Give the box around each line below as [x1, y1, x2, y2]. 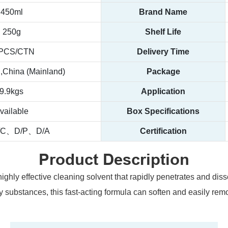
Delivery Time [137, 47, 189, 56]
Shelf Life [145, 27, 181, 37]
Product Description [39, 150, 189, 168]
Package [146, 67, 180, 76]
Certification [139, 127, 187, 136]
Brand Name [139, 8, 187, 17]
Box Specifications [127, 107, 199, 116]
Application [141, 87, 185, 96]
